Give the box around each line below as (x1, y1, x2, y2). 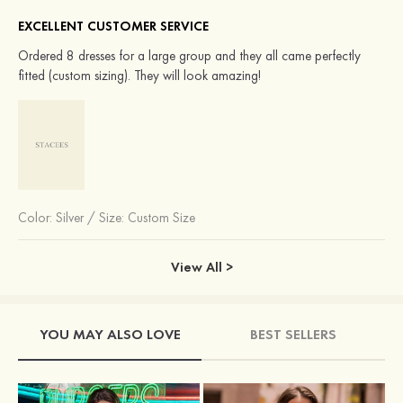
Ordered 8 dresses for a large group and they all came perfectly (18, 47, 361, 66)
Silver (56, 209, 84, 228)
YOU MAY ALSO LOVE (39, 324, 181, 344)
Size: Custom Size (99, 209, 195, 228)
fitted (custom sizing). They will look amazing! (18, 67, 261, 85)
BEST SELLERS (250, 324, 336, 344)
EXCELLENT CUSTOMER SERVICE (18, 17, 209, 36)
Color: (18, 209, 56, 228)
